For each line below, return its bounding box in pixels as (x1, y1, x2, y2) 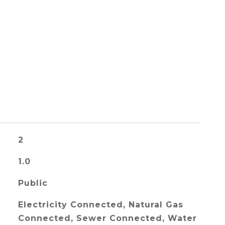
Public (18, 178, 48, 188)
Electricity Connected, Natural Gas (18, 200, 183, 209)
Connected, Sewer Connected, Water (18, 213, 197, 223)
